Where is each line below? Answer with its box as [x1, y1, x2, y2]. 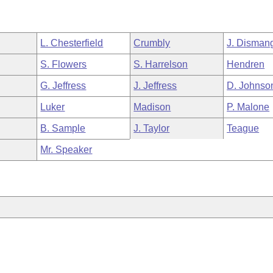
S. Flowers [40, 59, 87, 69]
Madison [133, 102, 171, 112]
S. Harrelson [133, 59, 188, 69]
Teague [227, 123, 260, 133]
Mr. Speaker [40, 144, 93, 155]
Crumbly [133, 38, 171, 48]
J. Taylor [133, 123, 170, 133]
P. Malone [227, 102, 270, 112]
